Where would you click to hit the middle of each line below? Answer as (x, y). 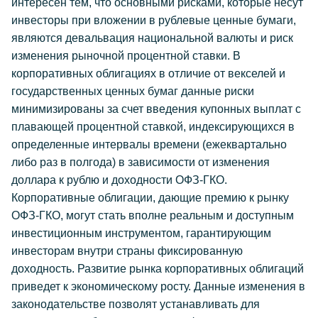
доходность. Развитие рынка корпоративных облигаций (158, 269)
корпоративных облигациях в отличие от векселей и (148, 73)
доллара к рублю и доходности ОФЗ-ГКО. (119, 180)
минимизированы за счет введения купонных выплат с (156, 109)
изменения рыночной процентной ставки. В (126, 56)
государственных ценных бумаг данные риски (133, 91)
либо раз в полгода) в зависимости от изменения (141, 162)
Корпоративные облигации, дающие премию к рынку (150, 198)
